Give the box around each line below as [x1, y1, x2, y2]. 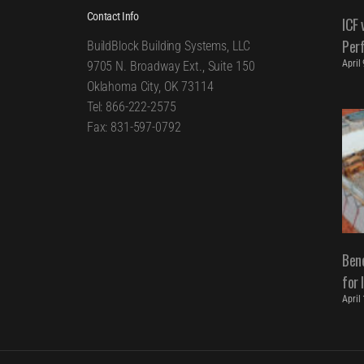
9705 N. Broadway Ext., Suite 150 [86, 58, 255, 75]
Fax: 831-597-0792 [86, 119, 181, 136]
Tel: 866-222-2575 [86, 99, 176, 115]
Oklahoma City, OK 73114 [86, 79, 214, 95]
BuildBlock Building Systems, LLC [86, 38, 250, 54]
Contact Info [86, 10, 139, 24]
